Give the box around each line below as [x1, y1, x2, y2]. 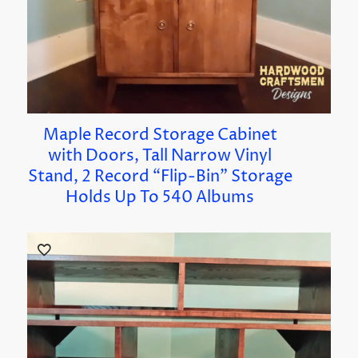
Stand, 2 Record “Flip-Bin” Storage [27, 165, 292, 188]
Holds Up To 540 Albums [66, 186, 255, 209]
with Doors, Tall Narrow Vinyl [48, 145, 272, 167]
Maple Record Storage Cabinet [42, 124, 277, 146]
